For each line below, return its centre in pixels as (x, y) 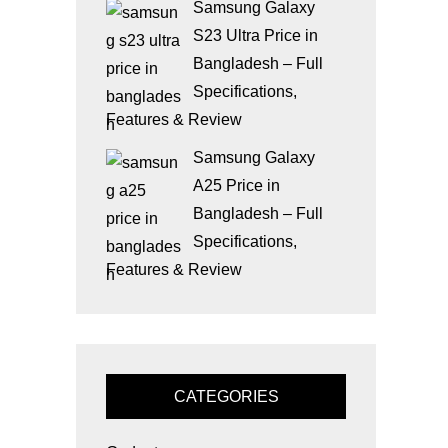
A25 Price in (236, 185)
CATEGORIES (226, 396)
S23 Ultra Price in (255, 35)
